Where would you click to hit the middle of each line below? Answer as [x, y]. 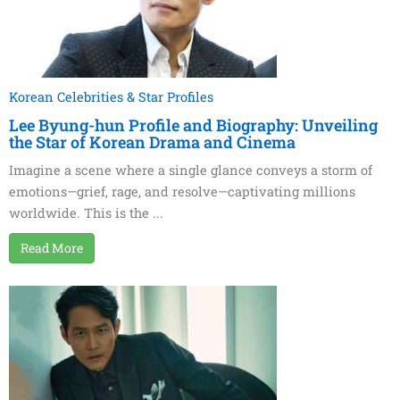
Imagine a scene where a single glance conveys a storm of [191, 171]
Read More [52, 248]
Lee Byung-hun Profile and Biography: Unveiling [193, 125]
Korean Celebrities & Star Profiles [111, 97]
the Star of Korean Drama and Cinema [152, 142]
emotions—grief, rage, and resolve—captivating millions [182, 192]
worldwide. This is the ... [86, 213]
